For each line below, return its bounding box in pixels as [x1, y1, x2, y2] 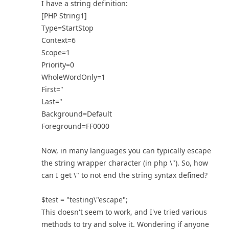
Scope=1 [41, 48, 70, 57]
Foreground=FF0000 [41, 121, 109, 131]
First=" [41, 84, 63, 94]
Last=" [41, 97, 62, 106]
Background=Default [41, 109, 112, 119]
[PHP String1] [41, 11, 87, 20]
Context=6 [41, 35, 76, 45]
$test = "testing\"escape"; [41, 195, 128, 204]
